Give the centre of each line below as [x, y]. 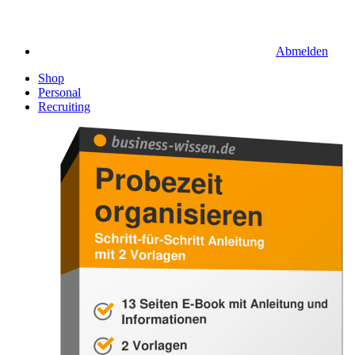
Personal [59, 92]
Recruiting [64, 107]
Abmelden [302, 51]
